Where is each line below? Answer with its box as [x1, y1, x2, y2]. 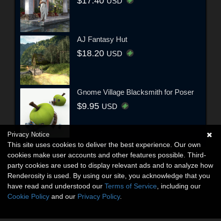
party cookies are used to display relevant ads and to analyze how [7, 161, 213, 169]
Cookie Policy [7, 192, 49, 200]
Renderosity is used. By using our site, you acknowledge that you [7, 172, 210, 180]
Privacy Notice [7, 131, 49, 138]
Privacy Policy [77, 192, 120, 200]
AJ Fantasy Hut [77, 35, 127, 44]
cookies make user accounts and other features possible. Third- [7, 151, 206, 159]
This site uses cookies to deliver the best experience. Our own [7, 141, 201, 148]
